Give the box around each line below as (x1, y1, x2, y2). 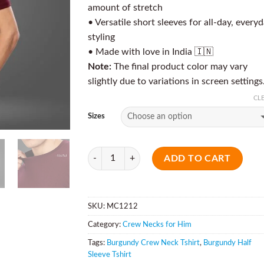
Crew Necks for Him (123, 220, 192, 228)
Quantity (87, 148, 120, 157)
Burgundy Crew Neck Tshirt (107, 239, 200, 246)
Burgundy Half (203, 239, 252, 246)
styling (88, 32, 115, 42)
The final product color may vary (111, 62, 247, 71)
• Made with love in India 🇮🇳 (88, 47, 216, 57)
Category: (88, 220, 123, 228)
